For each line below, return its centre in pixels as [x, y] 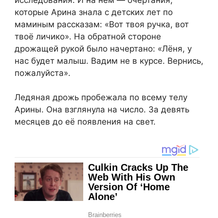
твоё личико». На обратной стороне [88, 36]
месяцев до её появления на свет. [85, 122]
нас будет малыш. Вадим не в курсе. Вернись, [109, 61]
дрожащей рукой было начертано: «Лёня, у [103, 48]
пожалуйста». [43, 73]
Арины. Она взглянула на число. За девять [102, 110]
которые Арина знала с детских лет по [94, 12]
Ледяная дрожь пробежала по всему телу [101, 98]
